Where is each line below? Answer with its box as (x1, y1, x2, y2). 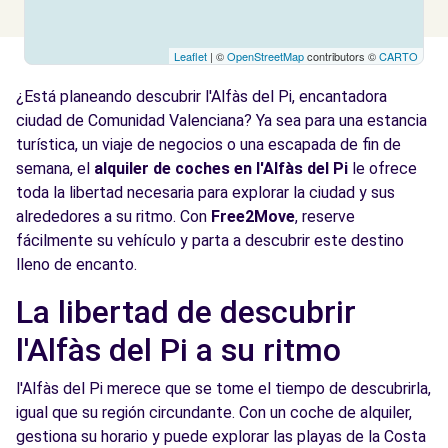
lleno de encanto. (16, 255, 137, 274)
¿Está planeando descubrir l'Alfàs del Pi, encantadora (16, 87, 387, 106)
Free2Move (211, 207, 295, 226)
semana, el (16, 159, 94, 178)
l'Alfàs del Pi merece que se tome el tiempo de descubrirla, (16, 379, 431, 398)
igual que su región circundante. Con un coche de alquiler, (16, 403, 412, 422)
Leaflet (174, 48, 207, 64)
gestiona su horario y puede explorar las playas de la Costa (16, 427, 426, 446)
